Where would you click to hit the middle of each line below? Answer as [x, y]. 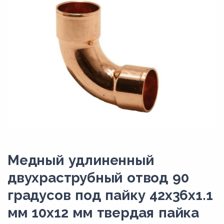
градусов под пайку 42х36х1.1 [110, 195]
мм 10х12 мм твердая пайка [103, 213]
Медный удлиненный [81, 160]
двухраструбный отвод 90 [98, 178]
